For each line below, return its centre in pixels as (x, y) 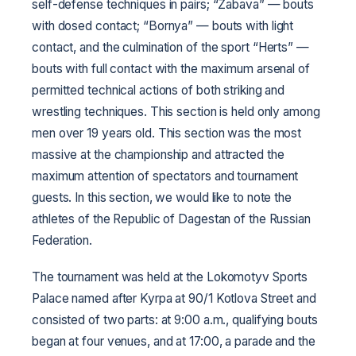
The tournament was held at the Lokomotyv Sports (170, 277)
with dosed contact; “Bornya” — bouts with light (163, 25)
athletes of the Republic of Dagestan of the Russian (171, 219)
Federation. (62, 240)
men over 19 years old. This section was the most (167, 133)
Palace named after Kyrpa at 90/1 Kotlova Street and (174, 298)
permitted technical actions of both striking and (159, 90)
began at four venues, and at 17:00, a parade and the (174, 341)
